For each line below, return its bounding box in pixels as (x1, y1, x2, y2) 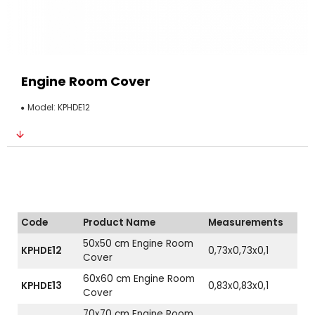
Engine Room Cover (21, 72, 150, 90)
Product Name (83, 216, 155, 229)
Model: (27, 101, 56, 113)
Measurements (208, 216, 283, 229)
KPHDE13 (21, 279, 62, 292)
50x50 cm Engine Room (83, 237, 193, 250)
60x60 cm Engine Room (83, 272, 195, 285)
